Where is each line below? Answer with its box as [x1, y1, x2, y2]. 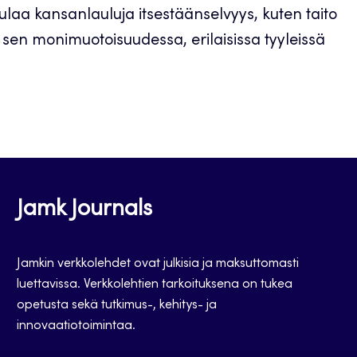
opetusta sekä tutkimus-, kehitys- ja [17, 299, 218, 312]
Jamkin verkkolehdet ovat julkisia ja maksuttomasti [17, 257, 300, 270]
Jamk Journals [17, 199, 153, 222]
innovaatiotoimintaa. [17, 320, 136, 332]
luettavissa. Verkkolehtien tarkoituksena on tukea [17, 278, 293, 291]
